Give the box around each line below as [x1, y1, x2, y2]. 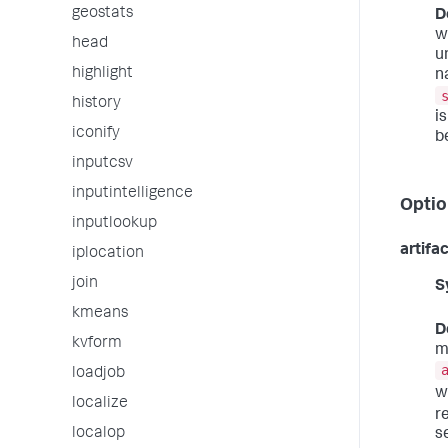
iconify [72, 126, 120, 142]
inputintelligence [72, 186, 193, 202]
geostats [72, 6, 133, 22]
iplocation [72, 246, 144, 262]
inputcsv [72, 156, 133, 172]
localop [72, 426, 125, 442]
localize [72, 396, 128, 412]
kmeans [72, 306, 128, 322]
